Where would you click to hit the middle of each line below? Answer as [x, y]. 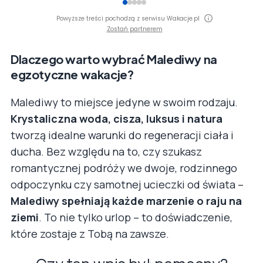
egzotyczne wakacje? [72, 74]
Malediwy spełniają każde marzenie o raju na [126, 200]
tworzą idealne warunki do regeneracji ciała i [122, 135]
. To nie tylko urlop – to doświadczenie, [136, 217]
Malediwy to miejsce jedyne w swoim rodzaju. [124, 102]
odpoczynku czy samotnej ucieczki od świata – [127, 184]
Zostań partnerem [134, 29]
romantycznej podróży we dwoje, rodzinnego [124, 168]
